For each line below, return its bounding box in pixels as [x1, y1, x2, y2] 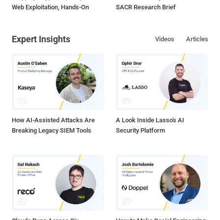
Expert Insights [12, 34, 70, 45]
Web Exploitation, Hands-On [12, 3, 89, 11]
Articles [186, 35, 208, 43]
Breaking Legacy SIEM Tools [12, 126, 91, 134]
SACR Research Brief [116, 3, 176, 11]
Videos [155, 35, 174, 43]
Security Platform [116, 126, 165, 134]
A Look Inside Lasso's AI [116, 116, 184, 124]
